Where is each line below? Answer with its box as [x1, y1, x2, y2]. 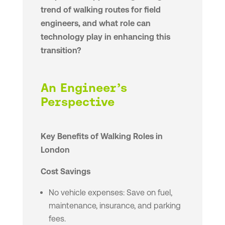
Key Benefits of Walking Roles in [40, 132, 163, 142]
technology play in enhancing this [40, 32, 170, 42]
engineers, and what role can [40, 19, 151, 29]
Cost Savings [40, 167, 90, 177]
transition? [40, 46, 81, 56]
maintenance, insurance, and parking [48, 201, 181, 211]
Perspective [40, 95, 115, 109]
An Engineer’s [40, 81, 127, 95]
